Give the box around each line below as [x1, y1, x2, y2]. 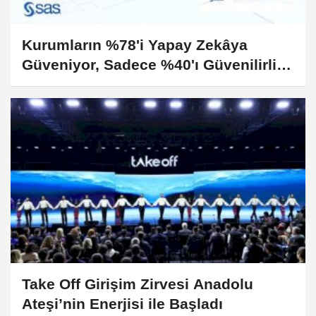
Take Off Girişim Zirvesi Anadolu [22, 276, 253, 293]
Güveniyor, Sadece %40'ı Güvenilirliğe [22, 56, 294, 73]
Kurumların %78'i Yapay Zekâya [22, 36, 248, 53]
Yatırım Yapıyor [22, 75, 130, 92]
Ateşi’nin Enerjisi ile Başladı [22, 296, 223, 312]
